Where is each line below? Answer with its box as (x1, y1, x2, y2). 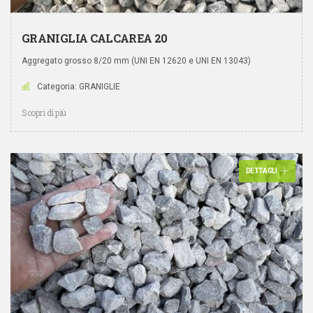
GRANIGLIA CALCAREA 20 (22, 30, 168, 45)
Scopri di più (22, 106, 66, 118)
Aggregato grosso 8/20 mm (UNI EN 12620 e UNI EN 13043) (22, 55, 251, 66)
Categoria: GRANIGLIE (37, 81, 120, 92)
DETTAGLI (245, 166, 277, 175)
